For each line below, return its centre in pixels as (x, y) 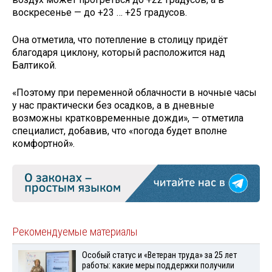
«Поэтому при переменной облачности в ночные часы (134, 92)
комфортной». (43, 143)
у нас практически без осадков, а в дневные (113, 105)
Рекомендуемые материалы (75, 232)
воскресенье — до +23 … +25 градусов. (100, 13)
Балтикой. (34, 66)
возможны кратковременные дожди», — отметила (128, 118)
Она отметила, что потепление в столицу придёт (120, 40)
